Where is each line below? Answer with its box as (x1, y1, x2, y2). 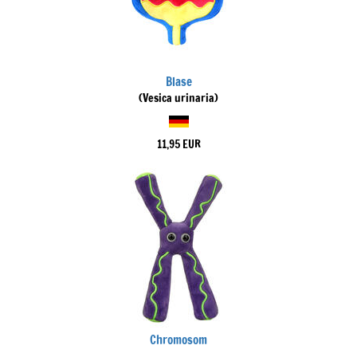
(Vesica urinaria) (139, 90, 218, 106)
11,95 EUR (156, 136, 201, 152)
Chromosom (150, 331, 207, 348)
